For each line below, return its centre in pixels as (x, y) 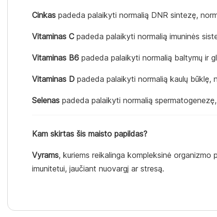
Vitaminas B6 (55, 58)
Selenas (46, 101)
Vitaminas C (53, 37)
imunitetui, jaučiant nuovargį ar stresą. (98, 169)
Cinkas (44, 15)
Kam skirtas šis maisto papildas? (90, 134)
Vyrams (45, 155)
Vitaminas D (53, 79)
